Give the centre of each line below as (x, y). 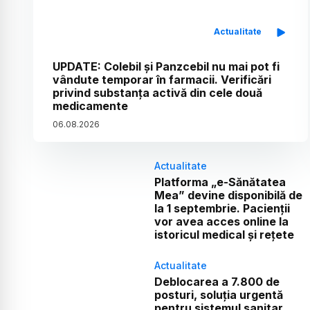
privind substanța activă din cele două (157, 92)
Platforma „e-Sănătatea (220, 182)
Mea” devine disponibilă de (228, 195)
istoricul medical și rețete (224, 234)
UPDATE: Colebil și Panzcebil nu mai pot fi (166, 66)
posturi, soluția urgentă (218, 294)
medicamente (90, 106)
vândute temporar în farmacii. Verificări (162, 79)
